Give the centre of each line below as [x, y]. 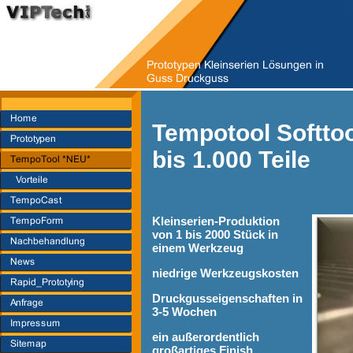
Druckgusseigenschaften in [227, 299]
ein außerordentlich [206, 337]
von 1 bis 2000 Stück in [215, 235]
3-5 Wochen [184, 312]
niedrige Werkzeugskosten [225, 273]
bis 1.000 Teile [231, 160]
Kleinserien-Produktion [216, 221]
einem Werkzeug [198, 248]
